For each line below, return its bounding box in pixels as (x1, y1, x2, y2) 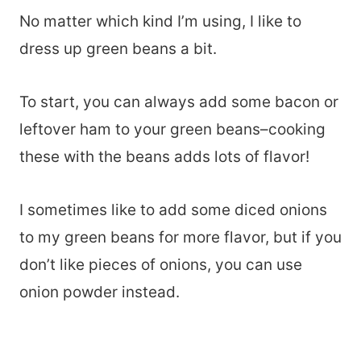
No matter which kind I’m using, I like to (19, 12, 301, 31)
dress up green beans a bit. (19, 39, 217, 59)
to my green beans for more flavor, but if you (19, 228, 342, 247)
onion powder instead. (19, 283, 180, 302)
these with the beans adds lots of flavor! (19, 147, 309, 167)
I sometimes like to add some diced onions (19, 201, 327, 220)
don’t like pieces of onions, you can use (19, 255, 302, 275)
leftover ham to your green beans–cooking (19, 120, 326, 139)
